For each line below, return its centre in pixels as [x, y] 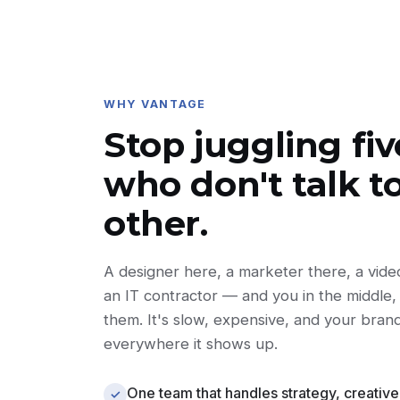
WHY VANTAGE [155, 104]
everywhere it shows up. [191, 344]
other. [156, 224]
